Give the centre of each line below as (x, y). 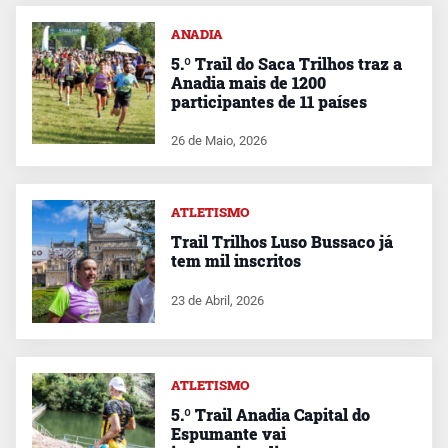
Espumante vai (228, 434)
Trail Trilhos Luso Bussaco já (281, 242)
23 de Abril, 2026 (217, 301)
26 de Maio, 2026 (218, 141)
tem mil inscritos (235, 261)
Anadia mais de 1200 (248, 82)
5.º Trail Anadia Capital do (270, 415)
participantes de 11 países (268, 101)
